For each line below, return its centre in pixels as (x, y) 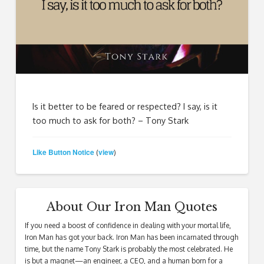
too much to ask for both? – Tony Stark (111, 121)
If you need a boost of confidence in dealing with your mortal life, (128, 226)
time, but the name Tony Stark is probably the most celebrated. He (128, 249)
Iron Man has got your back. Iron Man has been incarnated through (131, 237)
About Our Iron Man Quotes (132, 207)
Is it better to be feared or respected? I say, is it (125, 106)
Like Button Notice (64, 152)
